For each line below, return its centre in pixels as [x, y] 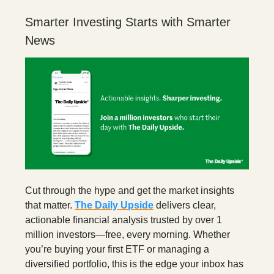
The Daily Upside [114, 206]
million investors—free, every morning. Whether [128, 235]
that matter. [50, 206]
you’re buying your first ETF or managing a [117, 250]
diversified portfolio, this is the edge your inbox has [134, 264]
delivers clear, [185, 206]
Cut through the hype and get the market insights [130, 191]
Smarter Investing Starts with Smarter [128, 22]
